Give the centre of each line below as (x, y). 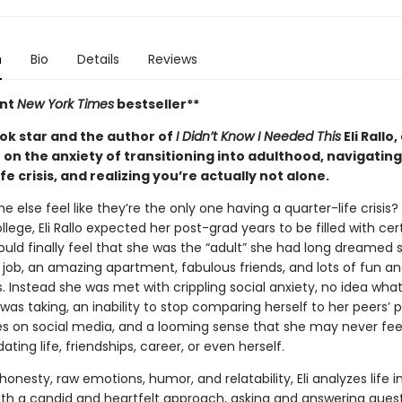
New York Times (65, 104)
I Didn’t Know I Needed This (258, 136)
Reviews (172, 59)
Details (98, 59)
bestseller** (156, 104)
